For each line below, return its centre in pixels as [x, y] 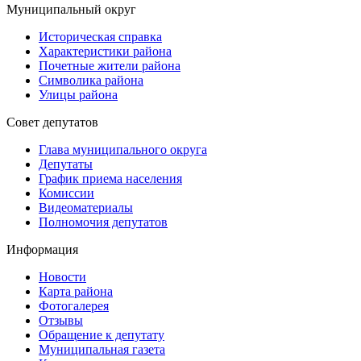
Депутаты [66, 164]
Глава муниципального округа [123, 149]
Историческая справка [100, 37]
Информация [42, 249]
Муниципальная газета [102, 349]
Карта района [76, 291]
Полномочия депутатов [103, 222]
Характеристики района [105, 51]
